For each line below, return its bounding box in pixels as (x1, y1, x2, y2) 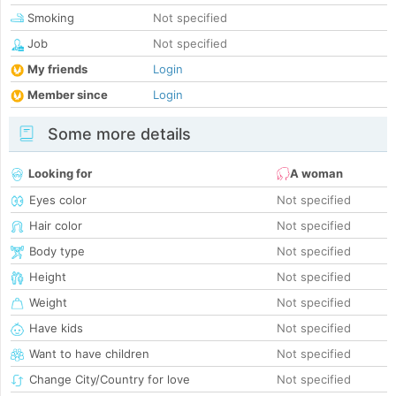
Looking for (28, 166, 92, 181)
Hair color (29, 218, 82, 233)
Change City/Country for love (29, 372, 190, 387)
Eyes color (29, 193, 87, 208)
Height (29, 270, 66, 285)
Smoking (24, 11, 74, 26)
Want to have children (29, 346, 149, 362)
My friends (27, 62, 88, 77)
